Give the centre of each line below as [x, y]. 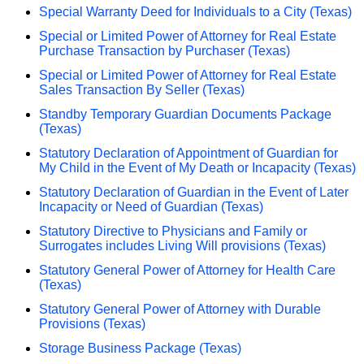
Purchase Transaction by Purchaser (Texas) [165, 50]
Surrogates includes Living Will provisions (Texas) [182, 245]
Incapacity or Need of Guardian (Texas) [151, 206]
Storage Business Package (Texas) [140, 348]
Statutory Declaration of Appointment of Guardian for [188, 153]
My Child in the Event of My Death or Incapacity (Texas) [197, 167]
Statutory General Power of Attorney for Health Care [187, 270]
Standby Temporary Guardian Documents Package [185, 114]
